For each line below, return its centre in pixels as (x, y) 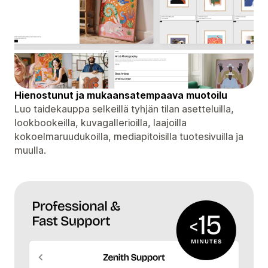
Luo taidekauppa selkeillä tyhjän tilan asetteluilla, (124, 109)
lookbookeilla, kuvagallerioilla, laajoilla (100, 122)
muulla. (30, 150)
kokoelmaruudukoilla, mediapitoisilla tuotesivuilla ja (129, 136)
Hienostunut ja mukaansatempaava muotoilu (121, 95)
